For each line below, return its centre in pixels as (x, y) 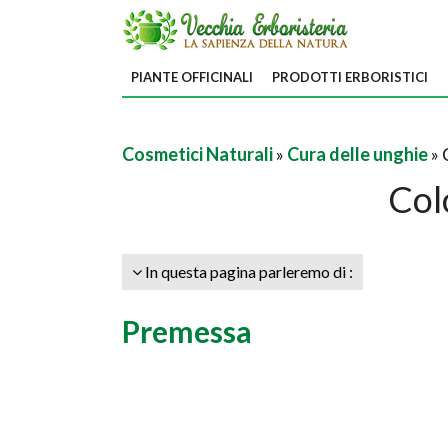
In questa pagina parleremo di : (247, 271)
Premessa (187, 331)
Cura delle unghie (357, 154)
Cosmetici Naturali (197, 154)
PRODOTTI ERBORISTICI (350, 77)
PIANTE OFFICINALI (192, 77)
